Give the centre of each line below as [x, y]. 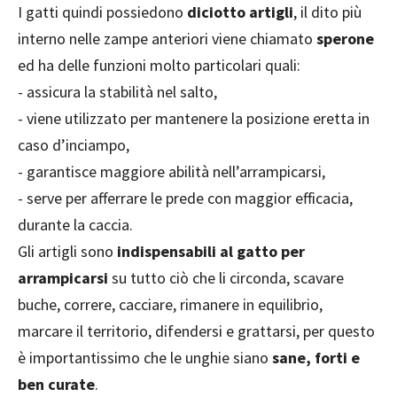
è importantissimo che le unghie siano [145, 357]
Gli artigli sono [67, 251]
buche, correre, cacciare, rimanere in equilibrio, [170, 304]
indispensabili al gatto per [211, 251]
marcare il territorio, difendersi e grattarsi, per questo [196, 331]
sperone [345, 38]
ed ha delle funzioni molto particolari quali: [159, 65]
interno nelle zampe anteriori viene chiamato [167, 38]
